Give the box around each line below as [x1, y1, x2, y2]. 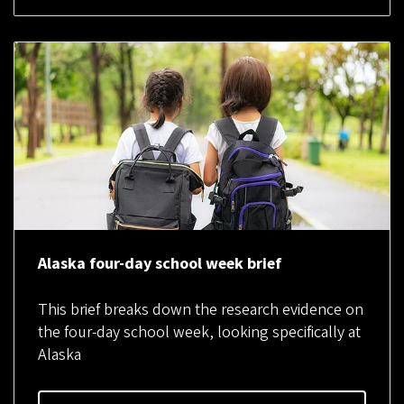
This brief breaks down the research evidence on [37, 298, 363, 321]
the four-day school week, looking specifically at [37, 320, 361, 344]
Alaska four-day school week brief [37, 252, 285, 276]
